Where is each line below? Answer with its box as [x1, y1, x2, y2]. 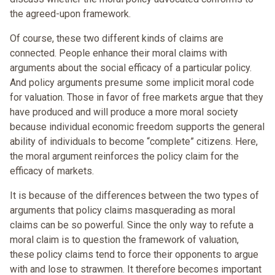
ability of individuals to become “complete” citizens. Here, [10, 136, 258, 148]
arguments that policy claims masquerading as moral [10, 204, 235, 217]
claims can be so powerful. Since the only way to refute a [10, 219, 254, 231]
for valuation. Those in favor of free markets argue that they [10, 91, 263, 104]
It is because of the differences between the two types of [10, 190, 259, 202]
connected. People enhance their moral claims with [10, 47, 227, 60]
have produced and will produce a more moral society [10, 106, 238, 118]
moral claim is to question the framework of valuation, [10, 234, 239, 246]
